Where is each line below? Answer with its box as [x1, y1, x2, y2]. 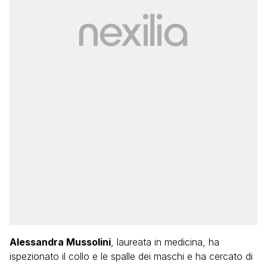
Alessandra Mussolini [10, 236, 111, 248]
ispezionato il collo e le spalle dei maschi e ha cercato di [10, 250, 253, 262]
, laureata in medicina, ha [111, 236, 219, 248]
